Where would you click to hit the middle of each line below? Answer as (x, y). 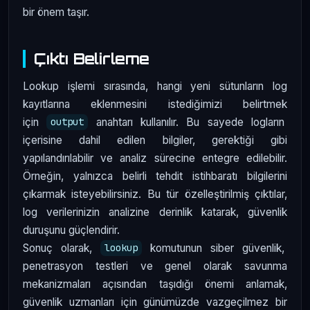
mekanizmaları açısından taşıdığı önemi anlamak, (155, 284)
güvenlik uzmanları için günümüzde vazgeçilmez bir (155, 302)
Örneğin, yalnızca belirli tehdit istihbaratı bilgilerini (155, 176)
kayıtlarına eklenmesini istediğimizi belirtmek (155, 104)
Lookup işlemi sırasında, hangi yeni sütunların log (155, 86)
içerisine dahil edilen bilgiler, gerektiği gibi (155, 140)
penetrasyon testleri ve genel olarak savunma (155, 266)
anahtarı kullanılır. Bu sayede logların (188, 122)
